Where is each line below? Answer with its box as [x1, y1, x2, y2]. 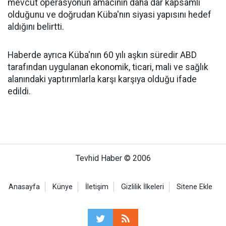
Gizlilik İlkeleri [121, 183, 164, 191]
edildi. [8, 86, 31, 96]
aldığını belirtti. [8, 22, 64, 32]
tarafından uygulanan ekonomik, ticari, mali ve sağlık [8, 62, 208, 72]
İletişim [85, 183, 108, 191]
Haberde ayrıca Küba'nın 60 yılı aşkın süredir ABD [8, 50, 197, 60]
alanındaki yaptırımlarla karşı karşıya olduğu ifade [8, 74, 197, 84]
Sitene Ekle [177, 183, 212, 191]
